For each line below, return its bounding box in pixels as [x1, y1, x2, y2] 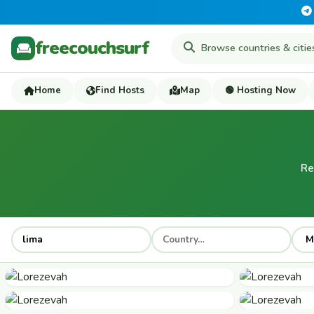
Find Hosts [95, 83, 144, 97]
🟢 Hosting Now [225, 83, 296, 97]
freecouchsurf [35, 35, 149, 60]
